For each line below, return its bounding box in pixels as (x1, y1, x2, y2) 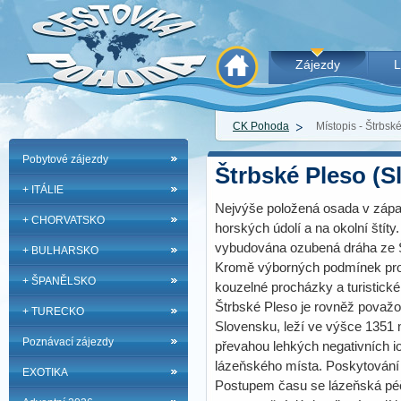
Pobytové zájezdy (22, 153, 108, 166)
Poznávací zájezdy (22, 336, 114, 348)
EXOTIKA (22, 366, 68, 379)
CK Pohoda (233, 120, 289, 132)
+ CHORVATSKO (22, 214, 105, 226)
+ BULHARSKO (22, 244, 98, 257)
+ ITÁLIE (22, 183, 64, 196)
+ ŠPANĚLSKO (22, 275, 96, 287)
